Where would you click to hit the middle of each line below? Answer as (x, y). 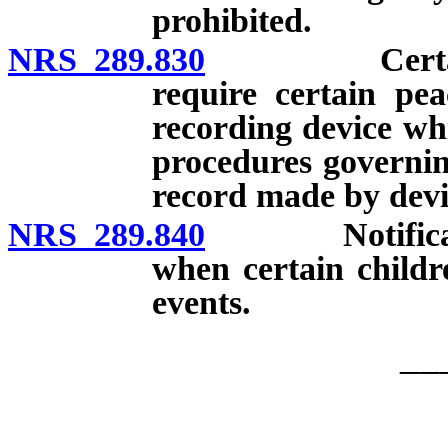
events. (201, 302)
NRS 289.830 (106, 59)
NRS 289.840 (106, 234)
